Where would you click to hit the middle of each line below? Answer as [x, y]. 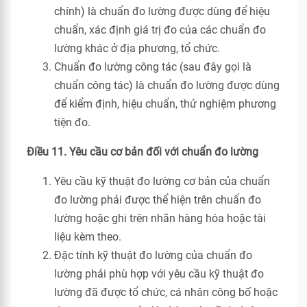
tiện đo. [72, 122]
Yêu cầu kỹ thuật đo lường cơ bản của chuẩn [162, 181]
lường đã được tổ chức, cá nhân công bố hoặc [166, 292]
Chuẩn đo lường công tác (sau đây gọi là [153, 67]
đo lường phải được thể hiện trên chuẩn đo [158, 200]
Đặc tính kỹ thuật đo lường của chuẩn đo [153, 255]
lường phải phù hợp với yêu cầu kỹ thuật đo [159, 274]
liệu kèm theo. [88, 237]
